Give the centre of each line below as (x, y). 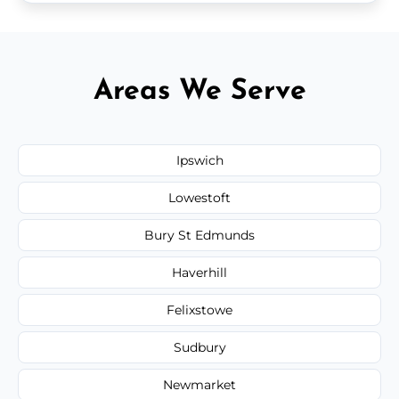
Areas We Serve (199, 91)
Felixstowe (199, 309)
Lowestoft (199, 197)
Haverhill (199, 272)
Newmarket (199, 384)
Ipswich (199, 160)
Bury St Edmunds (199, 235)
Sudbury (199, 347)
